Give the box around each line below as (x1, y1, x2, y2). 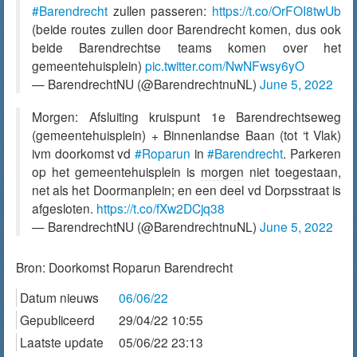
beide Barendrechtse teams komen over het (32, 38, 341, 56)
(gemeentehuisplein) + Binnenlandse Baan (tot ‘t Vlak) (32, 126, 341, 143)
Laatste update (20, 333, 104, 351)
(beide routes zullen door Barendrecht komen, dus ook (32, 20, 341, 37)
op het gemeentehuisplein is (32, 163, 201, 180)
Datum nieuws (20, 288, 99, 306)
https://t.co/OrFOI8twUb (212, 2, 341, 19)
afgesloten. (32, 199, 96, 217)
